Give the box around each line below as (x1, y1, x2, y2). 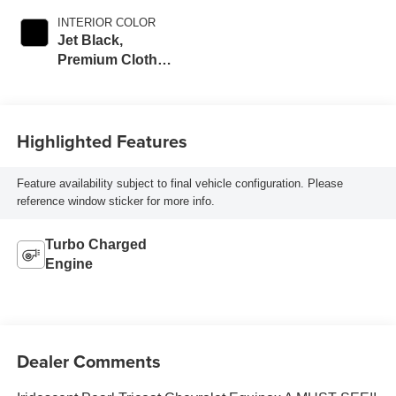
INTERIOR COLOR (57, 16, 156, 30)
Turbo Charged (44, 237, 147, 253)
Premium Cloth (57, 52, 157, 68)
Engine (44, 256, 93, 272)
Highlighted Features (16, 127, 187, 154)
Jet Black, (57, 33, 123, 49)
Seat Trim (57, 72, 120, 88)
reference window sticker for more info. (16, 194, 215, 209)
